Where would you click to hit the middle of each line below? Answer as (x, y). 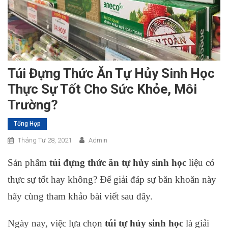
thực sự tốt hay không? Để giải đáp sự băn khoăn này (112, 179)
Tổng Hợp (27, 123)
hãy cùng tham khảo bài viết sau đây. (80, 196)
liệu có (201, 162)
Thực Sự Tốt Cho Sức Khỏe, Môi (102, 89)
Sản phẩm (28, 162)
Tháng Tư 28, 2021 (45, 140)
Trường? (33, 105)
